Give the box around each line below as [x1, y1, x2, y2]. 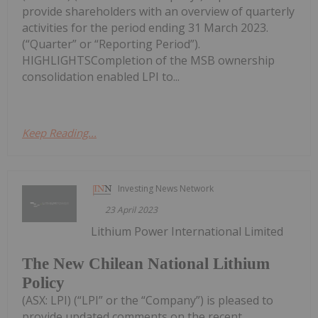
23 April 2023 [105, 204, 158, 216]
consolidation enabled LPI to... [22, 69, 180, 85]
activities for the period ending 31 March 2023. [22, 20, 268, 36]
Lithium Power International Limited [91, 224, 284, 240]
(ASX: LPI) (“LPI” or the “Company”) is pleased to [22, 292, 273, 308]
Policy [22, 273, 65, 292]
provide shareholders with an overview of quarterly [22, 4, 295, 20]
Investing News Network [118, 182, 214, 195]
